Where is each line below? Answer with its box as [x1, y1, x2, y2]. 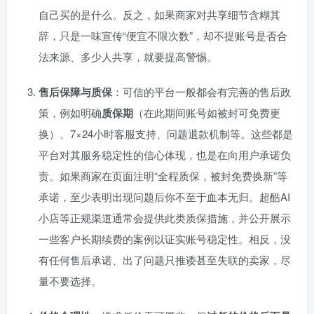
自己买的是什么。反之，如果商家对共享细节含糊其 [39, 7, 280, 22]
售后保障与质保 [39, 84, 112, 100]
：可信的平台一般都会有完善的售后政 [112, 84, 291, 100]
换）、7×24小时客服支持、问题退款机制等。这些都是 [39, 126, 293, 142]
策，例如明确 [39, 105, 102, 121]
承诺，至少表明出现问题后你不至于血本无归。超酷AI [39, 189, 290, 205]
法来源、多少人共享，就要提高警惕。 [39, 49, 217, 64]
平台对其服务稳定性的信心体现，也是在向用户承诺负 [39, 147, 291, 163]
